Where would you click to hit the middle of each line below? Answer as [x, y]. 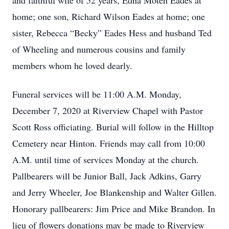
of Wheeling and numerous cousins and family [99, 49]
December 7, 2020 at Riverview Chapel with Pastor [108, 110]
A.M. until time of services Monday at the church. [106, 159]
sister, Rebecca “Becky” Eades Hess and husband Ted [112, 33]
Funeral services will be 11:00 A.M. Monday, [97, 94]
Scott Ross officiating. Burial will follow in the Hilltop [113, 127]
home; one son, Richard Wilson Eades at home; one [109, 16]
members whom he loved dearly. [72, 65]
